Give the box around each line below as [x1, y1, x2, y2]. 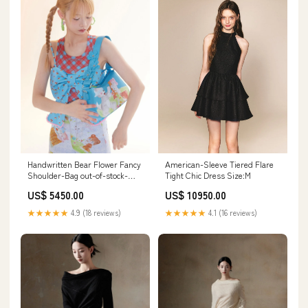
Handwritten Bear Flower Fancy [27, 158, 141, 170]
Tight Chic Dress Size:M [165, 169, 251, 181]
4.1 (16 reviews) [206, 207, 257, 219]
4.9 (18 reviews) [69, 207, 121, 219]
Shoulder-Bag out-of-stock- [27, 169, 128, 181]
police [27, 180, 48, 192]
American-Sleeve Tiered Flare [165, 158, 274, 170]
